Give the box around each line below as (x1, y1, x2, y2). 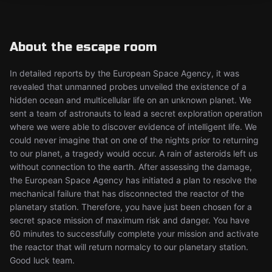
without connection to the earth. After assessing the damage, (10, 161, 252, 172)
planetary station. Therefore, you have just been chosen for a (10, 202, 252, 212)
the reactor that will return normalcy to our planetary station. (10, 242, 248, 252)
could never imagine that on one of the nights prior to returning (10, 135, 259, 145)
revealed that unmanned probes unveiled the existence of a (10, 81, 246, 92)
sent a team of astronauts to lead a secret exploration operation (10, 108, 262, 118)
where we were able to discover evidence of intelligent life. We (10, 121, 257, 132)
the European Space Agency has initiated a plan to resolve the (10, 175, 257, 185)
